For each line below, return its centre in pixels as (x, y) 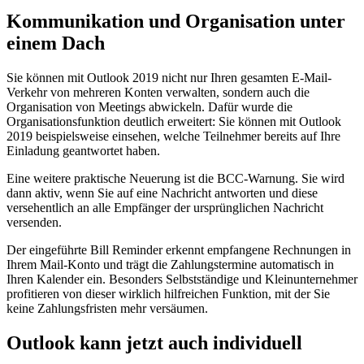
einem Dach (56, 43)
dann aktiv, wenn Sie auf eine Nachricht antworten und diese (162, 193)
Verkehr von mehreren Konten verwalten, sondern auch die (158, 92)
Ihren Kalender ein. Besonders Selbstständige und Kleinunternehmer (182, 279)
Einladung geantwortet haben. (83, 150)
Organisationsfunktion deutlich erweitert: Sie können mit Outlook (174, 121)
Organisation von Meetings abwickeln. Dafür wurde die (149, 106)
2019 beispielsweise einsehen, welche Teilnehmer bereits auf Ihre (173, 136)
